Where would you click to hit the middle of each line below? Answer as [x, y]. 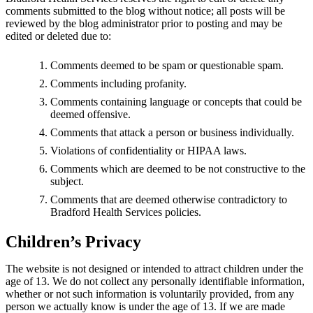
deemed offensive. [90, 114]
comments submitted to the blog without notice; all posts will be [145, 10]
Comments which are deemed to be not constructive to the [178, 168]
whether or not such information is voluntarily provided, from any [150, 293]
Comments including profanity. [118, 83]
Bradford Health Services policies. [126, 212]
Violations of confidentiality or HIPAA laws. [148, 150]
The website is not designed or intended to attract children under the [154, 268]
